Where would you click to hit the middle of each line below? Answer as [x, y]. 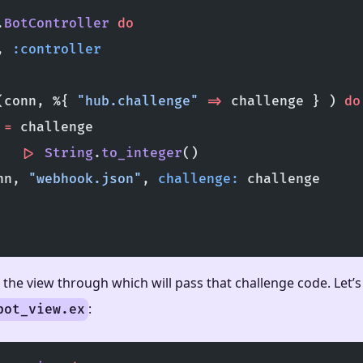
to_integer [142, 154]
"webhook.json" [85, 179]
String [65, 154]
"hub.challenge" [138, 102]
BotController [57, 24]
